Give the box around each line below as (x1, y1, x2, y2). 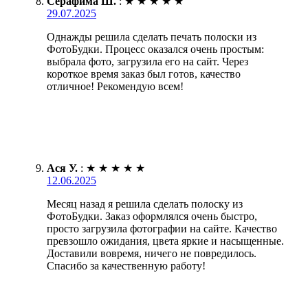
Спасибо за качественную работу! (47, 260, 206, 272)
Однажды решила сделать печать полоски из (47, 31, 256, 43)
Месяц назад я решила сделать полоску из (47, 198, 243, 210)
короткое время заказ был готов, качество (47, 68, 241, 80)
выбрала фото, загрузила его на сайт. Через (47, 56, 248, 68)
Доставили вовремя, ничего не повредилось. (47, 247, 256, 260)
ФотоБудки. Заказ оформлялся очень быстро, (47, 210, 257, 223)
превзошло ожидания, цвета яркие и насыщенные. (47, 235, 284, 247)
